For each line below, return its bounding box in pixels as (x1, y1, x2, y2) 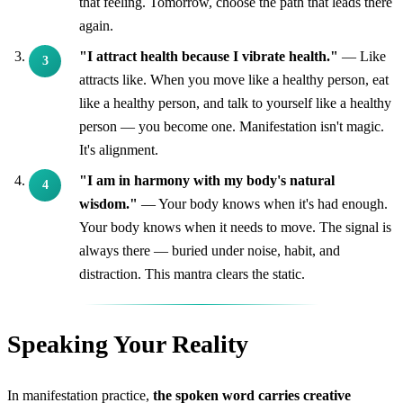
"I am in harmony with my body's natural (79, 173, 335, 189)
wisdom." (79, 196, 138, 212)
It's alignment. (79, 142, 158, 158)
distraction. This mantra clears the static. (79, 266, 305, 282)
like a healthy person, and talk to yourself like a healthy (79, 95, 391, 112)
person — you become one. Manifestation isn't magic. (79, 119, 384, 135)
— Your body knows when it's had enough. (138, 196, 388, 212)
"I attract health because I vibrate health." (79, 49, 338, 65)
